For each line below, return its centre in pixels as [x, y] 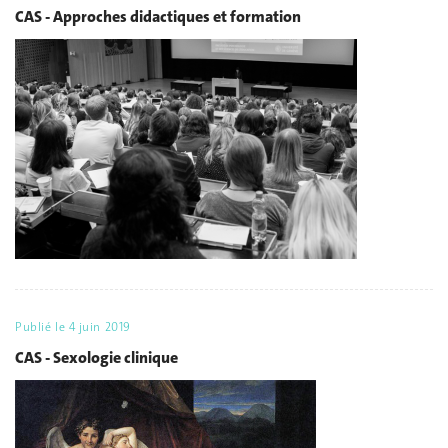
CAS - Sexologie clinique [96, 357]
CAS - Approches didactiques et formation [158, 16]
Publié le [42, 327]
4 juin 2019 [99, 327]
